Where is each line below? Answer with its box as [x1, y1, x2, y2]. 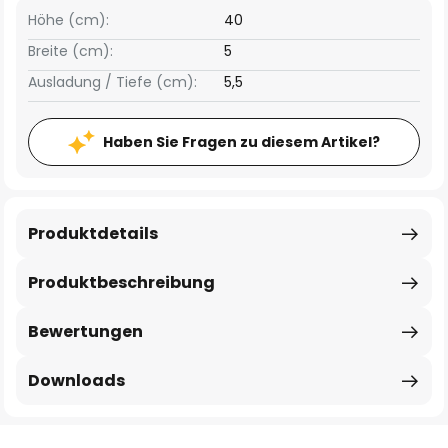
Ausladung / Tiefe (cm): [28, 72, 197, 92]
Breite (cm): [28, 41, 113, 61]
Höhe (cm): [28, 10, 109, 30]
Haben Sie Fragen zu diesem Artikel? [103, 132, 380, 152]
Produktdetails [28, 222, 158, 245]
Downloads [28, 369, 125, 392]
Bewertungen [28, 320, 143, 343]
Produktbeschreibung [28, 271, 215, 294]
